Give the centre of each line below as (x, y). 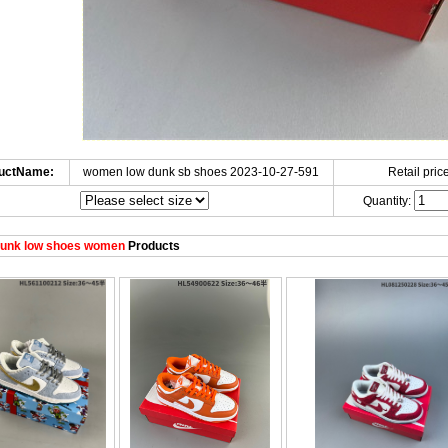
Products (152, 246)
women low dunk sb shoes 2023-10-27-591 (201, 172)
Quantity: (388, 201)
